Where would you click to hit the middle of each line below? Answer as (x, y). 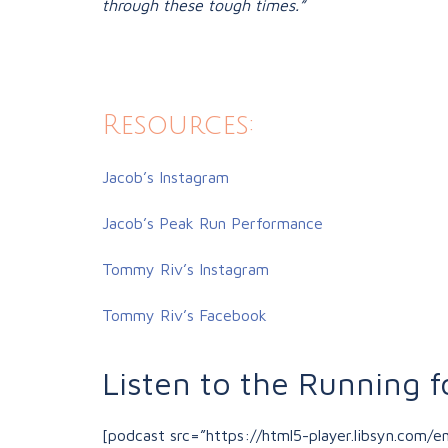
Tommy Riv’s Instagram (185, 269)
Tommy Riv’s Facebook (184, 315)
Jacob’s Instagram (165, 177)
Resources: (178, 126)
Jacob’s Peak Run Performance (215, 223)
